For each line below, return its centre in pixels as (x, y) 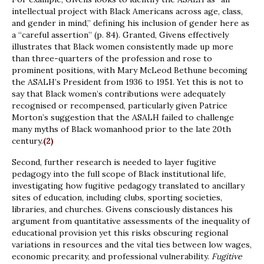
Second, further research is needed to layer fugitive (114, 162)
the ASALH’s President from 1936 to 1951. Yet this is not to (128, 82)
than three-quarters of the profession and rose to (112, 59)
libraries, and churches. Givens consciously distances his (122, 209)
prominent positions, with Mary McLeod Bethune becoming (130, 70)
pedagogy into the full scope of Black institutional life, (119, 174)
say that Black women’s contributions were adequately (118, 94)
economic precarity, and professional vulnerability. (112, 257)
